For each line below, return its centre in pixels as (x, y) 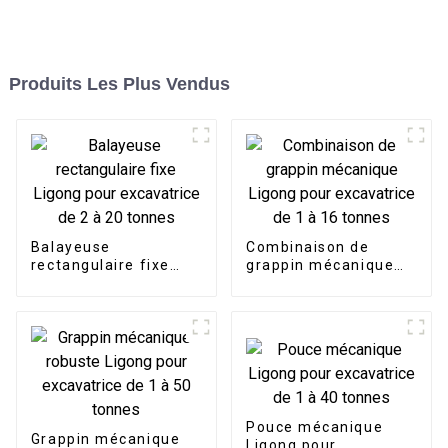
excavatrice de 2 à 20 (113, 301)
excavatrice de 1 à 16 (328, 301)
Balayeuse (70, 247)
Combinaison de (307, 247)
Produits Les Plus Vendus (119, 84)
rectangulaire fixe (100, 265)
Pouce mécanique (314, 427)
